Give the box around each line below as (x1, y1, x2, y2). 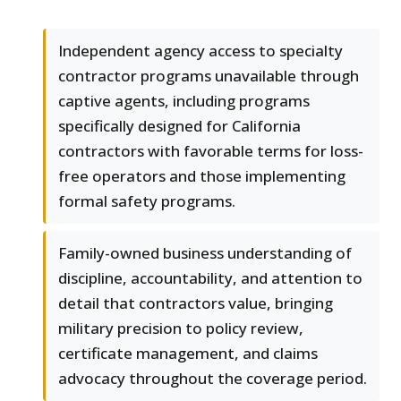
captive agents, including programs (58, 90, 310, 112)
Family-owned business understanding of (58, 243, 352, 264)
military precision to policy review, (58, 318, 303, 339)
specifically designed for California (58, 115, 301, 137)
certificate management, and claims (58, 343, 318, 364)
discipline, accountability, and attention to (58, 268, 363, 289)
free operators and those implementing (58, 166, 346, 187)
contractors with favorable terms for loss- (58, 141, 363, 162)
